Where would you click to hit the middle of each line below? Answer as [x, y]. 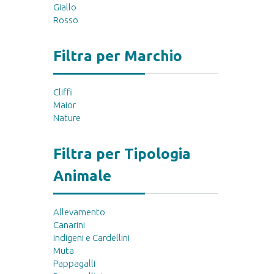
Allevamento [79, 212]
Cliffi [63, 92]
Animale [82, 176]
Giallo [65, 7]
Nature [67, 118]
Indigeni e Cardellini [91, 238]
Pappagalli [74, 264]
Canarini [69, 225]
